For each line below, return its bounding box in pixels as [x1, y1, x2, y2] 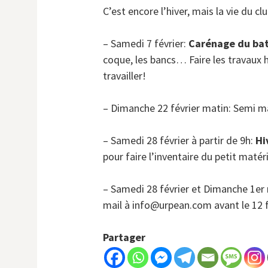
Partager [103, 230, 145, 244]
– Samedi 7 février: [103, 36, 188, 50]
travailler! [103, 68, 146, 83]
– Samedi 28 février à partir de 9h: [103, 133, 255, 147]
